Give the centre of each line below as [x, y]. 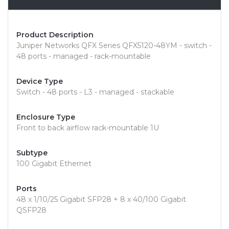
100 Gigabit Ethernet [54, 164]
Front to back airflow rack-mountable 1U [88, 128]
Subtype [32, 153]
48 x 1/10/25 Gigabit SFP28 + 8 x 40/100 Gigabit [101, 200]
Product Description [55, 35]
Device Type [40, 82]
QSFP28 [31, 210]
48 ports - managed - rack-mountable [84, 56]
